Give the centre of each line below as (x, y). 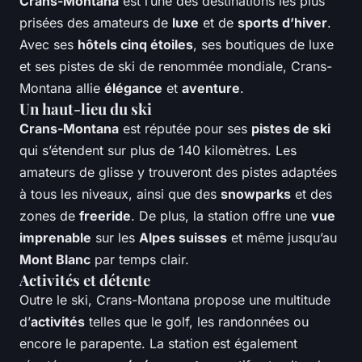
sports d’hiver (282, 23)
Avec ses (48, 45)
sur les (115, 238)
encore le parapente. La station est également (158, 344)
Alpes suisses (183, 238)
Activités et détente (85, 280)
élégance (133, 88)
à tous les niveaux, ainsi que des (120, 194)
